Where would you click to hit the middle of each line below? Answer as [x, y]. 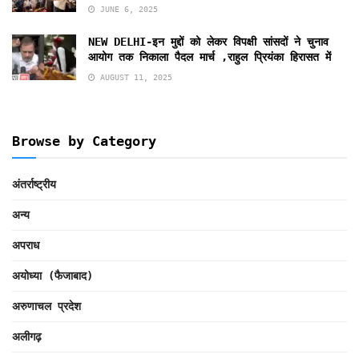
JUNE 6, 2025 [127, 9]
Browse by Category [84, 141]
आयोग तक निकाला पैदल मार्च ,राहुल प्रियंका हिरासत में [210, 56]
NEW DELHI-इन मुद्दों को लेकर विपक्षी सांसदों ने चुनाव [208, 41]
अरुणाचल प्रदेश [46, 306]
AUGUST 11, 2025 [134, 77]
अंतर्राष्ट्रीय [34, 184]
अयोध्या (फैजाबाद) [52, 275]
